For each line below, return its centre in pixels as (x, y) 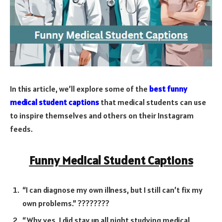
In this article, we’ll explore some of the (80, 88)
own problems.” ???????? (66, 203)
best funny (168, 88)
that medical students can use (153, 102)
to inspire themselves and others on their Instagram (102, 115)
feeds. (21, 129)
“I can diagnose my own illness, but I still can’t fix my (112, 190)
